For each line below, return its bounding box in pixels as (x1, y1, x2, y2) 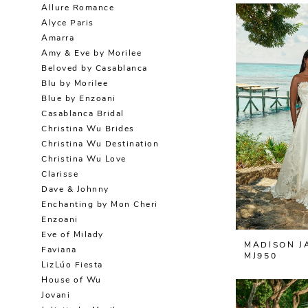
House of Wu (41, 276, 102, 285)
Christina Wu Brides (41, 125, 135, 134)
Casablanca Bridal (41, 110, 124, 119)
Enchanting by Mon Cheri (41, 201, 158, 210)
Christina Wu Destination (41, 140, 159, 149)
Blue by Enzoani (41, 95, 116, 104)
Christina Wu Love (41, 155, 126, 164)
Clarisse (41, 170, 78, 179)
